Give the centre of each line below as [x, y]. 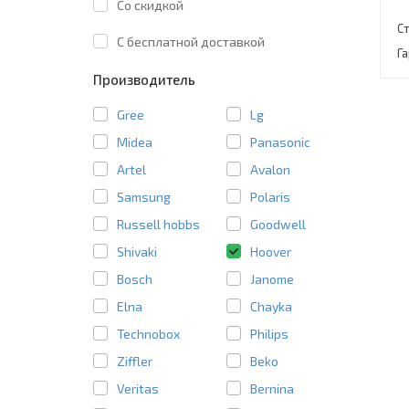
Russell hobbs [158, 224]
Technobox [148, 333]
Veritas [138, 388]
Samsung [144, 196]
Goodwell [278, 224]
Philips [270, 333]
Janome [273, 278]
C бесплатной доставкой [191, 41]
